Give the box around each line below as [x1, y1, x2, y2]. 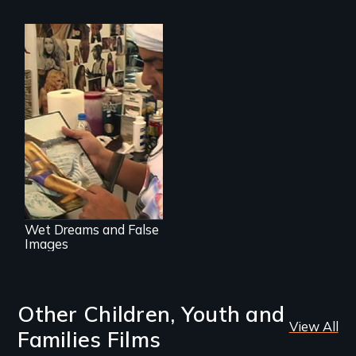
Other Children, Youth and [17, 300, 285, 327]
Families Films [17, 325, 161, 353]
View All [288, 318, 339, 335]
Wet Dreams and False [24, 222, 159, 238]
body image [41, 133, 106, 148]
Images [24, 236, 68, 253]
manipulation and [41, 120, 134, 135]
